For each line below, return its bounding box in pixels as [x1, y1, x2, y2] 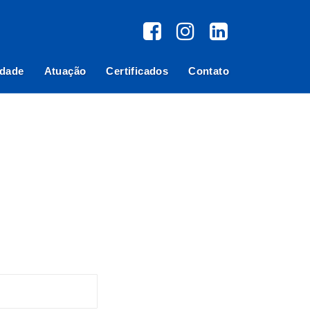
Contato [188, 64, 229, 77]
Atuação [44, 64, 86, 77]
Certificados [106, 64, 169, 77]
